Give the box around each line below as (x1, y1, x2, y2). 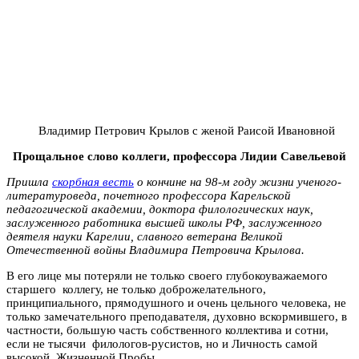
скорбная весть (52, 175, 134, 188)
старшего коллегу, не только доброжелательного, (6, 282, 266, 296)
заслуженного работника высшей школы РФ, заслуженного (6, 216, 322, 229)
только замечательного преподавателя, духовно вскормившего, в (6, 309, 347, 323)
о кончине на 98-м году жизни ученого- (134, 175, 341, 188)
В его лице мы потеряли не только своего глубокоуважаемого (6, 268, 328, 282)
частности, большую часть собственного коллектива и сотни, (6, 323, 329, 337)
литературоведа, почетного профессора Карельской (6, 188, 291, 202)
